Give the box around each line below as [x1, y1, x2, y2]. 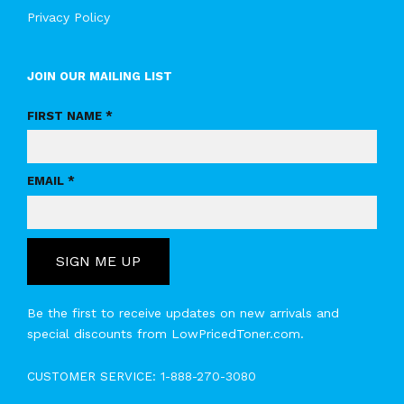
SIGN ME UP [56, 252, 141, 270]
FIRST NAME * [27, 109, 113, 123]
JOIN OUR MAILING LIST [27, 69, 172, 83]
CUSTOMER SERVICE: [27, 368, 161, 383]
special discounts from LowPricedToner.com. [27, 326, 304, 341]
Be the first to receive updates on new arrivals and [27, 305, 339, 320]
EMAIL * [27, 174, 75, 188]
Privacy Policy [27, 10, 110, 24]
